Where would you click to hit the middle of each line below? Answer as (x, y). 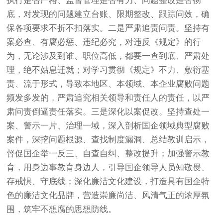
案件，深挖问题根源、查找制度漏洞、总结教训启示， (108, 139)
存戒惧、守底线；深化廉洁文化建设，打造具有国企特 (108, 181)
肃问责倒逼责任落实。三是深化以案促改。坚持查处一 (108, 111)
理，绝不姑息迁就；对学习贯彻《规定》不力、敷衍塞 (108, 70)
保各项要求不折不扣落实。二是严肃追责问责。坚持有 (108, 28)
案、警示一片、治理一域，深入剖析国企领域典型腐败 (108, 125)
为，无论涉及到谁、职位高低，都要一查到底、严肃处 (108, 56)
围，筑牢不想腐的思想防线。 (62, 209)
